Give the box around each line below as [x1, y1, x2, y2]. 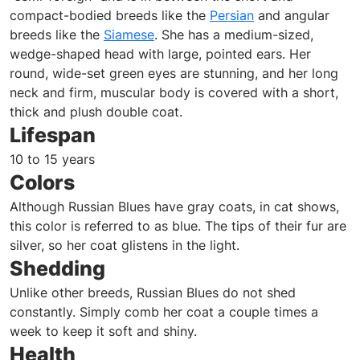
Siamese [104, 27, 154, 43]
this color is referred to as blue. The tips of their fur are [10, 218, 346, 235]
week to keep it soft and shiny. [10, 323, 197, 340]
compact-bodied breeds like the [10, 7, 210, 24]
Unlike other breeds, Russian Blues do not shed [10, 284, 296, 301]
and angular [254, 7, 329, 24]
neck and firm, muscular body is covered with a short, [10, 84, 338, 101]
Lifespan [10, 123, 96, 148]
